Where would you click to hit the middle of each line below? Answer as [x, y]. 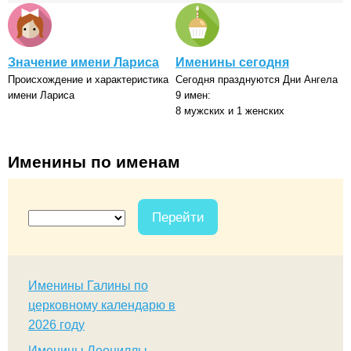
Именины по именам [94, 162]
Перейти [178, 217]
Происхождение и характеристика [88, 79]
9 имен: [193, 95]
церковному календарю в [102, 306]
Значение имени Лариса [83, 62]
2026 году [56, 325]
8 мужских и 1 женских [230, 110]
